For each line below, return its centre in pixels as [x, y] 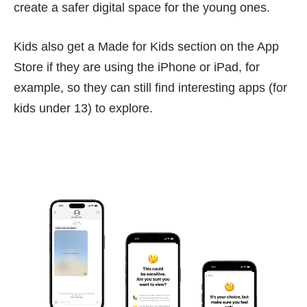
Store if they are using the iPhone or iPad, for [137, 67]
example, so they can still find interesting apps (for [150, 88]
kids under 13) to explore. [83, 109]
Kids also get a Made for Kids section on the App [146, 47]
